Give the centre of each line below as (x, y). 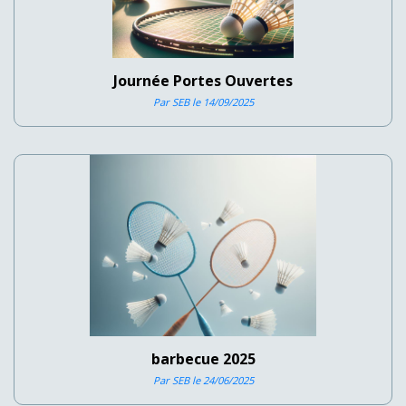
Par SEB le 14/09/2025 (203, 101)
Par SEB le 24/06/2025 (203, 380)
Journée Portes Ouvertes (203, 80)
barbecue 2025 (203, 358)
